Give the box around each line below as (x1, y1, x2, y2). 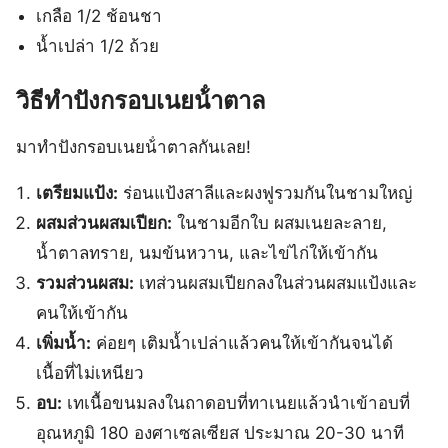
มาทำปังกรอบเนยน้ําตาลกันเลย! (16, 137, 251, 158)
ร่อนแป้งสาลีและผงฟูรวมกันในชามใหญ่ (118, 183, 413, 204)
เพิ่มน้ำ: (36, 333, 92, 354)
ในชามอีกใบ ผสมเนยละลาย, (172, 213, 388, 234)
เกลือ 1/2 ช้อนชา (36, 5, 163, 26)
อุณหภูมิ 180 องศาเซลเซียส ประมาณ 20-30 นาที (36, 423, 405, 444)
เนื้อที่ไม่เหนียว (36, 363, 145, 384)
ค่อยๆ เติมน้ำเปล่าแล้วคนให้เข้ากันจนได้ (91, 333, 394, 354)
